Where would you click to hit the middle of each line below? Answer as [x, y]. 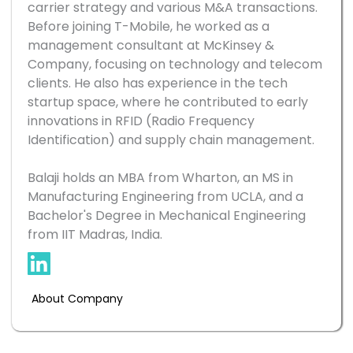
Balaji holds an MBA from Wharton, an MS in [160, 178]
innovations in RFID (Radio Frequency [141, 121]
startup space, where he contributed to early [168, 102]
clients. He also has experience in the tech [158, 84]
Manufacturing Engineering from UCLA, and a [165, 197]
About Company [77, 299]
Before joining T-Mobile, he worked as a [149, 27]
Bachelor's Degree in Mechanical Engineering [167, 216]
